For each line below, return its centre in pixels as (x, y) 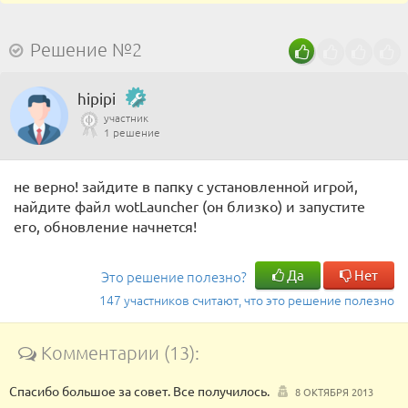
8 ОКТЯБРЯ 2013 (334, 392)
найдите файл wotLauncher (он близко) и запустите (189, 206)
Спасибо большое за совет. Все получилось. (139, 391)
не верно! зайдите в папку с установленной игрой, (186, 186)
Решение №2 (86, 49)
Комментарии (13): (118, 352)
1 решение (132, 132)
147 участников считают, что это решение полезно (247, 300)
